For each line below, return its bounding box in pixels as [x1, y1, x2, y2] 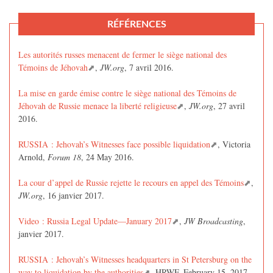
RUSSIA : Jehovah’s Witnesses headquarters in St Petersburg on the [18, 253, 252, 266]
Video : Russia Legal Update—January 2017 [18, 215, 172, 227]
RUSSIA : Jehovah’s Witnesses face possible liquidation [18, 138, 210, 151]
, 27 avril [213, 100, 245, 112]
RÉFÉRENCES [107, 19, 166, 29]
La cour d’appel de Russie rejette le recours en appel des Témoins [18, 177, 244, 189]
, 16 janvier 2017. [43, 190, 104, 202]
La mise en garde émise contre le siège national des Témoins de [18, 87, 236, 99]
